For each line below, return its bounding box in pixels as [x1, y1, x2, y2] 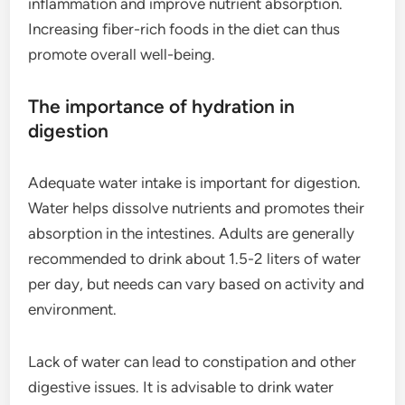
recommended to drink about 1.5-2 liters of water [28, 250, 362, 268]
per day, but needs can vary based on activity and [28, 275, 365, 293]
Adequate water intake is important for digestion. [28, 174, 362, 192]
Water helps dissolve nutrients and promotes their [28, 199, 365, 217]
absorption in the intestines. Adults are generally [28, 224, 355, 242]
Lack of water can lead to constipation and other [28, 353, 357, 371]
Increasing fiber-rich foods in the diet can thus [28, 20, 341, 38]
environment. [28, 300, 118, 318]
